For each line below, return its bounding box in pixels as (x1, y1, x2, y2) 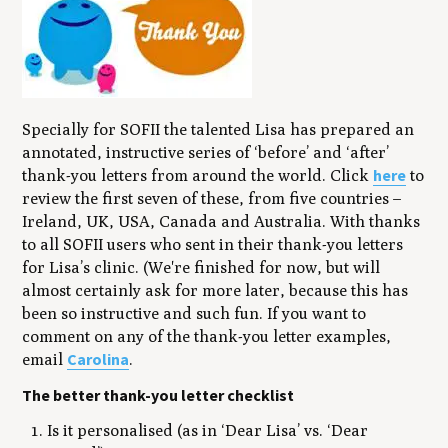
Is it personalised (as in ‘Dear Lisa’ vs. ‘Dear (47, 420, 369, 440)
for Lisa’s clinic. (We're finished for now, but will (22, 258, 381, 278)
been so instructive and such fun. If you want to (22, 304, 367, 324)
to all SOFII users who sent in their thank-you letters (22, 235, 404, 255)
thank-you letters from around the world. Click (22, 166, 374, 186)
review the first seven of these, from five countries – (22, 189, 402, 209)
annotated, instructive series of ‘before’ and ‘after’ (22, 143, 390, 163)
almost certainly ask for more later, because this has (22, 281, 409, 301)
